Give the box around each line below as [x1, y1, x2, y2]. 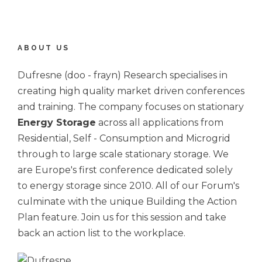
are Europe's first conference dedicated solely [18, 164, 233, 176]
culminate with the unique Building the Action [18, 196, 237, 208]
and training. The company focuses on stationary [18, 101, 244, 113]
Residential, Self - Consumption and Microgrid [18, 133, 230, 144]
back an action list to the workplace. [18, 227, 185, 239]
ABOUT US [18, 44, 70, 53]
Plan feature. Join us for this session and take [18, 212, 226, 223]
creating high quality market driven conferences [18, 85, 244, 97]
